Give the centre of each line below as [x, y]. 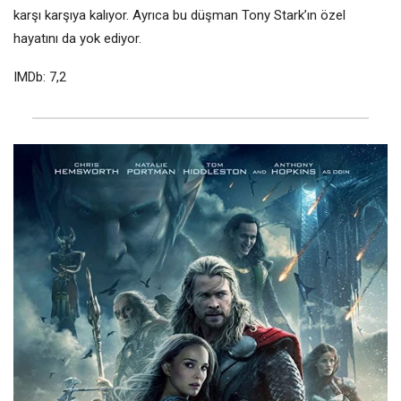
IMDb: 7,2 [40, 77]
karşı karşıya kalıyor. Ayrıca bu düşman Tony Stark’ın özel [179, 16]
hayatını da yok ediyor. [77, 39]
